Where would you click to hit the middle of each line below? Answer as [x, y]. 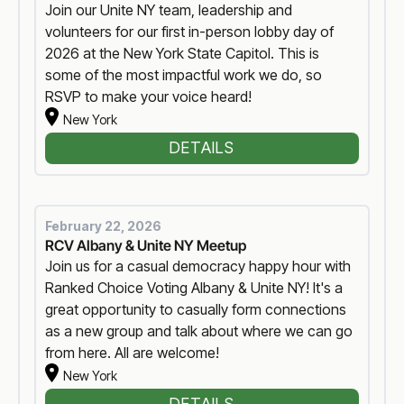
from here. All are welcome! [133, 352]
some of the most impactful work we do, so [184, 74]
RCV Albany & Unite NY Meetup [146, 245]
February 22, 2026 [104, 225]
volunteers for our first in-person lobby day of [190, 31]
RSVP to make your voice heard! [149, 96]
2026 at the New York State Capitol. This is [183, 53]
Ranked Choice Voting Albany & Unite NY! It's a [194, 287]
